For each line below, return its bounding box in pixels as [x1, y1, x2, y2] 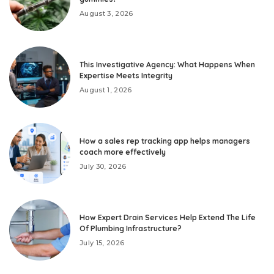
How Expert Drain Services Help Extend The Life [80, 212, 256, 222]
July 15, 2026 [80, 238, 125, 247]
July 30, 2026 [80, 161, 127, 171]
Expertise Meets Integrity [80, 70, 172, 80]
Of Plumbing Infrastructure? [80, 223, 182, 233]
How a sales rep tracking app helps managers [80, 136, 250, 146]
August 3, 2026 [80, 9, 133, 18]
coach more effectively [80, 147, 166, 157]
